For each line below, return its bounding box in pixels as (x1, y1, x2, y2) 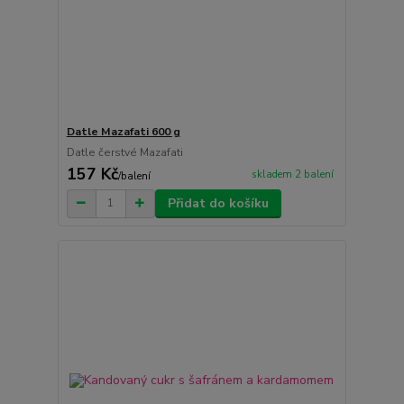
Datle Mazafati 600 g (66, 124, 180, 139)
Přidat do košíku (167, 194, 269, 212)
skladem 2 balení (251, 167, 334, 181)
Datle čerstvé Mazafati (66, 144, 183, 160)
